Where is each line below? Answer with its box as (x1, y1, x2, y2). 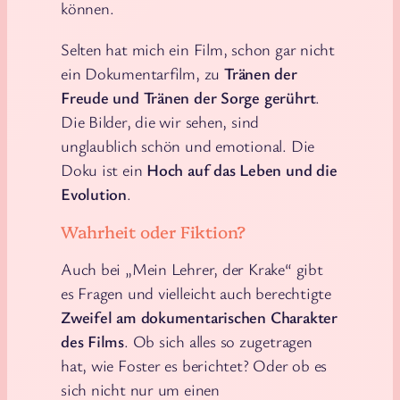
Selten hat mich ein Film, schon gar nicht (61, 37, 335, 60)
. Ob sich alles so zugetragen (124, 329, 312, 352)
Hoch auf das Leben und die (146, 158, 337, 180)
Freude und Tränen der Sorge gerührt (61, 86, 316, 108)
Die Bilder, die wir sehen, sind (61, 110, 260, 132)
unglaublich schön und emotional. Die (61, 134, 315, 156)
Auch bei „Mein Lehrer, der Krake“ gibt (61, 257, 323, 279)
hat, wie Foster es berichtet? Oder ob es (61, 354, 328, 376)
